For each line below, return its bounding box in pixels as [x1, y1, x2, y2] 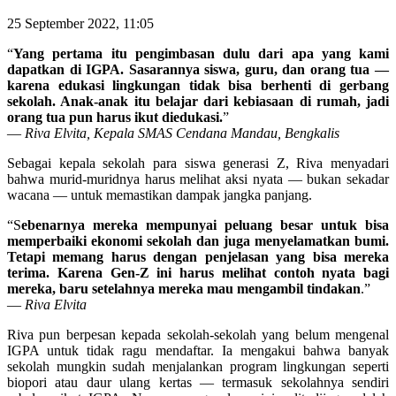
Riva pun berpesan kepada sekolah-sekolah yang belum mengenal [7, 326, 389, 342]
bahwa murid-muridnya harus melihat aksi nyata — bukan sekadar [7, 171, 389, 187]
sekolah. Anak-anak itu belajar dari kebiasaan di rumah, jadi [7, 93, 389, 109]
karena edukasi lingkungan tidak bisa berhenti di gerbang [7, 77, 389, 93]
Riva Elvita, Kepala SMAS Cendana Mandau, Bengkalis [25, 125, 339, 141]
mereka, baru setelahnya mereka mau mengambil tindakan [7, 280, 361, 296]
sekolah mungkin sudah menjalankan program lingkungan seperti [7, 358, 389, 374]
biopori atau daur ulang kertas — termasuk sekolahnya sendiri [7, 374, 389, 390]
